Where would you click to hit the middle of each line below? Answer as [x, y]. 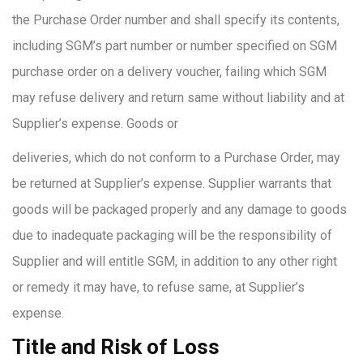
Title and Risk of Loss [116, 347]
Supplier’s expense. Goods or [95, 124]
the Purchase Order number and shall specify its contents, [176, 20]
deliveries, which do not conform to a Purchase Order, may [176, 158]
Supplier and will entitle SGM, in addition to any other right [175, 261]
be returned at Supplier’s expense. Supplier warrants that [172, 184]
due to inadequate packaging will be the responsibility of [172, 235]
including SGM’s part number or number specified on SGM [175, 46]
